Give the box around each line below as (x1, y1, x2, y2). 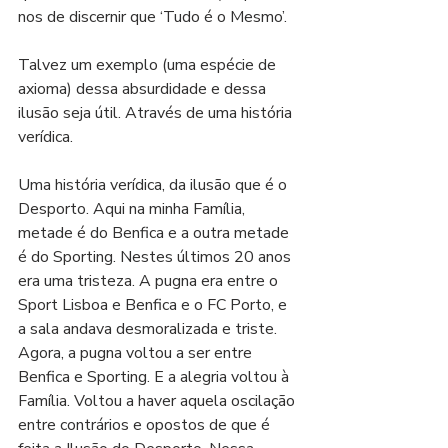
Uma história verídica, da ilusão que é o (18, 174, 291, 196)
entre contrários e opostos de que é (18, 414, 274, 436)
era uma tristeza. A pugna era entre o (18, 270, 282, 292)
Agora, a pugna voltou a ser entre (18, 342, 256, 364)
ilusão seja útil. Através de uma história (18, 102, 296, 124)
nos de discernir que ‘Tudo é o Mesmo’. (18, 6, 291, 28)
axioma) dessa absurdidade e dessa (18, 78, 270, 100)
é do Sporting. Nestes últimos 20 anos (18, 246, 295, 268)
